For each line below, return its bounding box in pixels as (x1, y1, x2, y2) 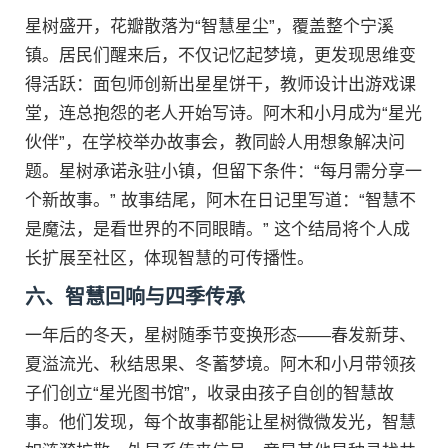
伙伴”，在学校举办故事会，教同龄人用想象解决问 (25, 133, 405, 152)
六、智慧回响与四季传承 (25, 286, 245, 308)
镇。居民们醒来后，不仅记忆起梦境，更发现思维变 (25, 46, 416, 65)
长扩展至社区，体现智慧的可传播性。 (25, 249, 314, 268)
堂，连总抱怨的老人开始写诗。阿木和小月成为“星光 (25, 104, 422, 123)
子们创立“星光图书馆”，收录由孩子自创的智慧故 (25, 384, 394, 403)
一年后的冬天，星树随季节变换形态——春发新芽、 (25, 326, 416, 345)
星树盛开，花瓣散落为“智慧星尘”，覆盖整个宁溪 (25, 17, 394, 36)
